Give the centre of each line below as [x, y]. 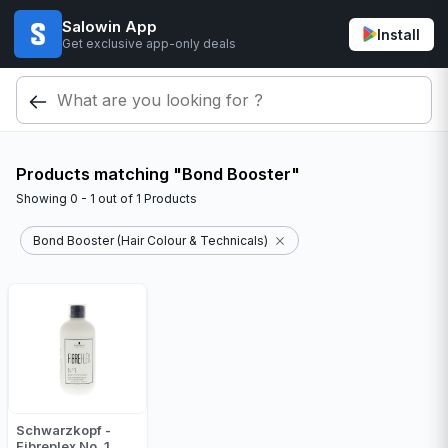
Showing [43, 198]
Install [398, 34]
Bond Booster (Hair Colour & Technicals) [150, 240]
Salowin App [109, 26]
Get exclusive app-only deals [149, 43]
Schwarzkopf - [63, 430]
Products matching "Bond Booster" [158, 174]
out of [115, 198]
